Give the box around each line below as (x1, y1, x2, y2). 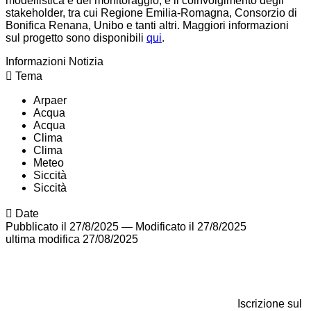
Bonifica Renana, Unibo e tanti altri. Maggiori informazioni (6, 19, 289, 32)
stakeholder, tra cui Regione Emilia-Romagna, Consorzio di (6, 7, 297, 19)
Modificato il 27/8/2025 (135, 221, 246, 233)
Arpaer (33, 94, 67, 107)
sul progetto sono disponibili (6, 32, 146, 44)
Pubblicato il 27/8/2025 (6, 221, 119, 233)
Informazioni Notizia (6, 56, 103, 68)
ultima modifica (6, 233, 80, 246)
